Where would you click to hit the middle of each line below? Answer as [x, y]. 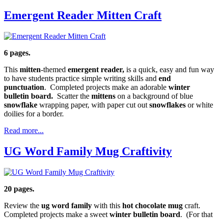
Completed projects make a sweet [57, 214]
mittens [103, 96]
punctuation [24, 87]
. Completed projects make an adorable [106, 87]
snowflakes [167, 105]
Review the [23, 205]
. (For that [196, 214]
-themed [54, 70]
